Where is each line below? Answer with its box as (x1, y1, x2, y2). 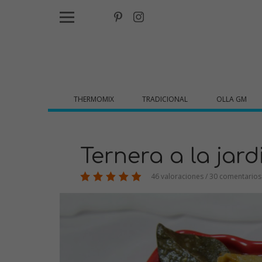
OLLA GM (216, 94, 247, 104)
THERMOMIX (74, 94, 115, 104)
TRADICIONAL (142, 94, 188, 104)
